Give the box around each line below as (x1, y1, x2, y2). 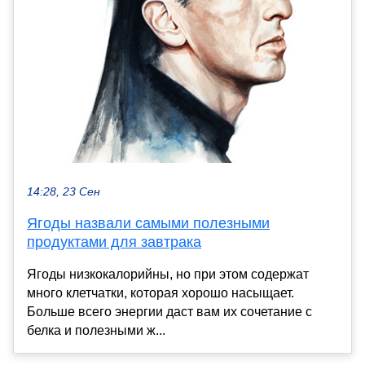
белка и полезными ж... (27, 323, 165, 337)
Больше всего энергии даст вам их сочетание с (27, 304, 312, 319)
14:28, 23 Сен (27, 185, 100, 198)
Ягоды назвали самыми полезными (27, 214, 270, 231)
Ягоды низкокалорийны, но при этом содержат (27, 266, 309, 281)
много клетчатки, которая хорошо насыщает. (27, 285, 294, 300)
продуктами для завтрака (27, 233, 201, 250)
